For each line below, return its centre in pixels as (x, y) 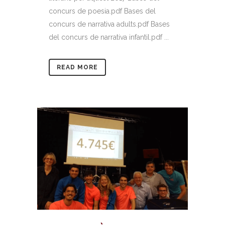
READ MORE (77, 67)
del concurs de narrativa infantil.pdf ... (109, 37)
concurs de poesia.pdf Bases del (102, 11)
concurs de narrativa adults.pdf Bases (109, 24)
